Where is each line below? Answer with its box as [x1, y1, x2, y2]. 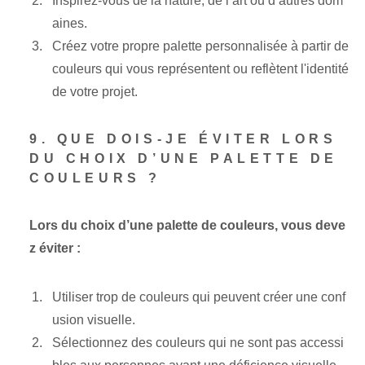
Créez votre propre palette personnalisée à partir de [52, 39, 349, 54]
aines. [52, 16, 87, 31]
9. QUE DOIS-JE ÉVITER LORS [29, 132, 337, 147]
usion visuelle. [52, 313, 135, 328]
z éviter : [29, 241, 81, 256]
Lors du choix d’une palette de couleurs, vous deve [29, 218, 345, 233]
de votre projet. [52, 85, 138, 99]
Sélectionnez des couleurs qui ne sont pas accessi [52, 336, 344, 350]
